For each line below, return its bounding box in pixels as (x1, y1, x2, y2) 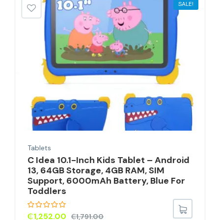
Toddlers (27, 185, 66, 197)
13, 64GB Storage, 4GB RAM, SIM (27, 164, 165, 176)
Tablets (27, 143, 51, 152)
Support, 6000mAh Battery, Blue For (27, 174, 185, 187)
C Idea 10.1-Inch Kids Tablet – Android (27, 154, 190, 166)
